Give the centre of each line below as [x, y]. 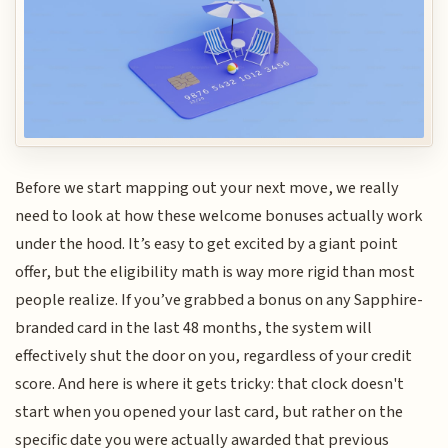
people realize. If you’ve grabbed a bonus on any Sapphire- [219, 299]
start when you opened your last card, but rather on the [209, 411]
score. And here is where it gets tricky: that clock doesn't [210, 383]
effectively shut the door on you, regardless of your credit [214, 355]
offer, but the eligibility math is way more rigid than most [215, 271]
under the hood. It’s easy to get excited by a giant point [207, 243]
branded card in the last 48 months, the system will [194, 327]
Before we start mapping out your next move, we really [207, 187]
